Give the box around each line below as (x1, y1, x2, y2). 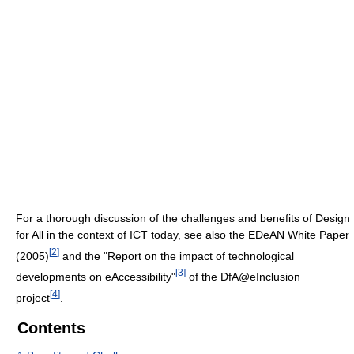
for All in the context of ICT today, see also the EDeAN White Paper (16, 228, 349, 241)
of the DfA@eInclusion (186, 269, 300, 283)
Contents (17, 318, 85, 337)
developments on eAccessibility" (16, 269, 175, 283)
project (16, 291, 50, 304)
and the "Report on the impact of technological (59, 249, 294, 262)
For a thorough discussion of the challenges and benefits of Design (16, 211, 350, 224)
